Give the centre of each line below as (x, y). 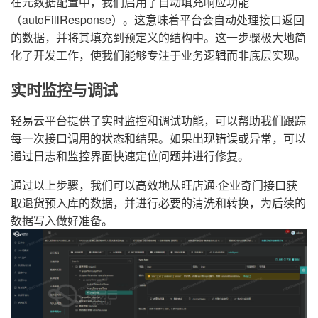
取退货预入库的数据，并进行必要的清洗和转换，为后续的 (158, 203)
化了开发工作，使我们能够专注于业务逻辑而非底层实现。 (158, 55)
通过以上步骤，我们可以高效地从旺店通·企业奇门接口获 (154, 185)
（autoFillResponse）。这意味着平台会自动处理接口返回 (158, 20)
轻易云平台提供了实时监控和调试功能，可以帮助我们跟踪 (158, 121)
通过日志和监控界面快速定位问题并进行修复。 (130, 156)
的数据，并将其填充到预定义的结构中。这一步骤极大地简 (158, 38)
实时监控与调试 (64, 91)
